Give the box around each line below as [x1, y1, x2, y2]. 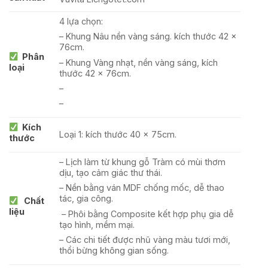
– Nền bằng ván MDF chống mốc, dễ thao [59, 182, 225, 193]
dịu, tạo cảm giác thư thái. [59, 167, 163, 178]
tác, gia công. [59, 193, 114, 204]
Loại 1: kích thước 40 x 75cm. [59, 129, 177, 140]
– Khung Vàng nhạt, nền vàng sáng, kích [59, 57, 218, 68]
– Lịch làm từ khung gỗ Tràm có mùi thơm [59, 157, 226, 167]
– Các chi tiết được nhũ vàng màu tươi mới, [59, 234, 231, 245]
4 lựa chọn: [59, 16, 103, 27]
